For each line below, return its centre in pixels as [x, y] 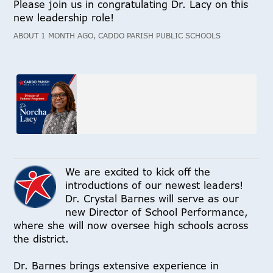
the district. [41, 239]
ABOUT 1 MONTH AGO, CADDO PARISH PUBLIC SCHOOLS [117, 35]
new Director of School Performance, [157, 212]
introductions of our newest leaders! [154, 185]
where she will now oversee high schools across [131, 225]
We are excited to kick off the [138, 172]
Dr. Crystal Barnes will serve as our [152, 198]
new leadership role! [64, 17]
